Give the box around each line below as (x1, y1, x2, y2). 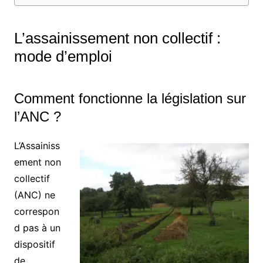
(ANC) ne (14, 188, 55, 201)
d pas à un (14, 221, 60, 234)
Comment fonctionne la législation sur (14, 90, 246, 106)
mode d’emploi (14, 47, 112, 65)
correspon (14, 205, 59, 217)
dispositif (14, 238, 55, 250)
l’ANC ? (14, 108, 61, 124)
